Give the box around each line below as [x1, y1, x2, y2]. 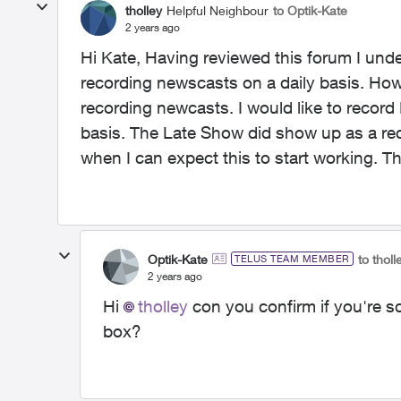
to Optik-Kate [273, 2, 347, 18]
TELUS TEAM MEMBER [235, 252, 350, 264]
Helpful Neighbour [166, 2, 269, 18]
